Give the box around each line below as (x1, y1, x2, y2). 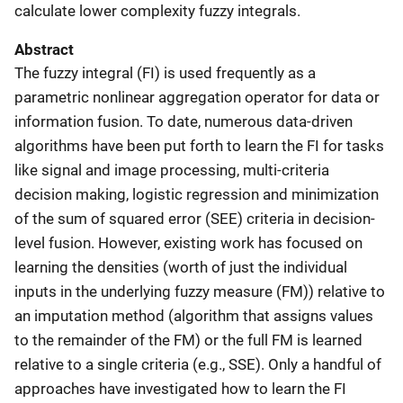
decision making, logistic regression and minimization (14, 185, 379, 203)
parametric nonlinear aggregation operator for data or (14, 88, 380, 106)
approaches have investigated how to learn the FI (14, 380, 346, 398)
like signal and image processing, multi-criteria (14, 161, 329, 179)
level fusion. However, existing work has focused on (14, 234, 363, 252)
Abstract (14, 40, 74, 58)
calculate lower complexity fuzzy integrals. (14, 2, 300, 20)
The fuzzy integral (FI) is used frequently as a (14, 64, 316, 82)
